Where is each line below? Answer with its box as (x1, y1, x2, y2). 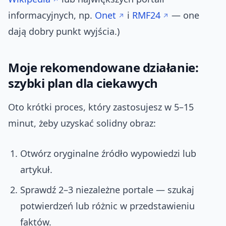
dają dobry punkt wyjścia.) (8, 25, 120, 38)
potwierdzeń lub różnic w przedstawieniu (20, 200, 195, 212)
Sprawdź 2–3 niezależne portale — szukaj (20, 184, 194, 196)
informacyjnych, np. (8, 9, 95, 22)
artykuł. (20, 163, 52, 176)
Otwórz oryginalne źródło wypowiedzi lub (20, 147, 196, 160)
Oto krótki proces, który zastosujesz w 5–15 (8, 101, 194, 114)
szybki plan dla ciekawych (8, 75, 158, 92)
